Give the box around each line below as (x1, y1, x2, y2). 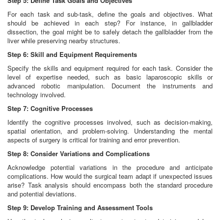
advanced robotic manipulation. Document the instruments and (7, 81, 213, 91)
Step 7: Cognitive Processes (7, 104, 93, 113)
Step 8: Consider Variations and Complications (7, 149, 150, 159)
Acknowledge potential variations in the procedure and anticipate (7, 163, 213, 172)
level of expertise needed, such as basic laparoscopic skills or (7, 72, 213, 82)
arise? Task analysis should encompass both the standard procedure (7, 180, 213, 190)
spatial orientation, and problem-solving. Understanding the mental (7, 126, 213, 136)
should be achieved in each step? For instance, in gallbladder (7, 18, 213, 28)
